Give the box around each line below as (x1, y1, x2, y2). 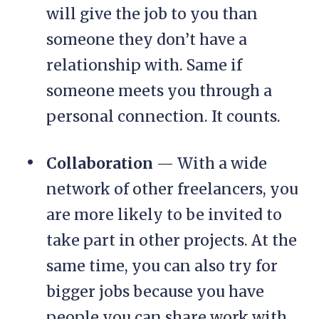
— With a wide (153, 154, 267, 174)
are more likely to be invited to (46, 205, 282, 225)
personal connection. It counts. (46, 107, 281, 127)
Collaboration (46, 154, 153, 174)
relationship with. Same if (46, 56, 242, 75)
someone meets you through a (46, 81, 272, 101)
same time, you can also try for (46, 256, 278, 276)
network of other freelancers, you (46, 179, 298, 199)
